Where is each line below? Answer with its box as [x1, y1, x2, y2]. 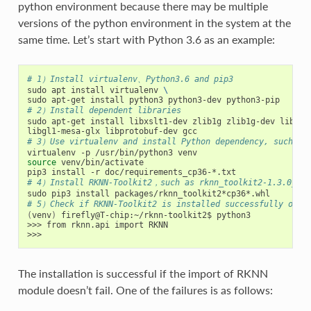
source [26, 157, 56, 167]
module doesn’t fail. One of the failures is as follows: [17, 283, 273, 296]
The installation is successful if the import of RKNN [17, 266, 268, 280]
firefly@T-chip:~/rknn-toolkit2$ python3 [56, 210, 251, 220]
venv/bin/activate [56, 157, 144, 167]
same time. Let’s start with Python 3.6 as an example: [17, 32, 275, 46]
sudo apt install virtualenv [26, 85, 163, 95]
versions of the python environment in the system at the [17, 15, 291, 29]
